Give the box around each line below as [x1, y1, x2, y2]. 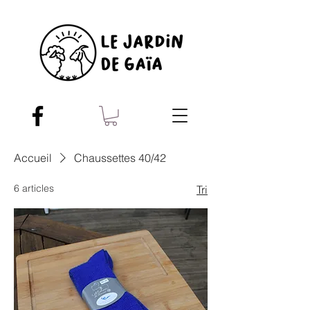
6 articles [14, 182, 54, 194]
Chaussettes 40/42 [74, 151, 166, 165]
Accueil [14, 151, 52, 165]
